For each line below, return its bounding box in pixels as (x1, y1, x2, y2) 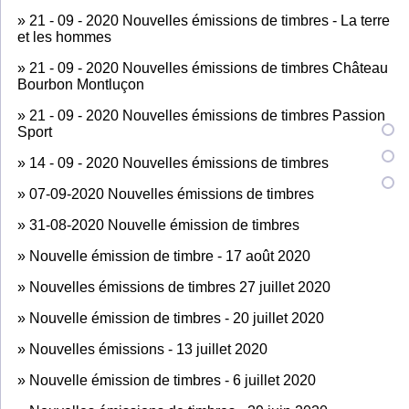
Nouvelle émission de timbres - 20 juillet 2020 (29, 309, 324, 326)
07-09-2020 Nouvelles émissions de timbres (29, 185, 314, 202)
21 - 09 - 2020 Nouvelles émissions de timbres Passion (29, 107, 385, 123)
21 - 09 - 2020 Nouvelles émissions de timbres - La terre (29, 12, 390, 28)
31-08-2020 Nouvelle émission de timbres (29, 216, 299, 233)
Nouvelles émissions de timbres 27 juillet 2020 (29, 278, 330, 295)
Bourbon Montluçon (17, 76, 144, 92)
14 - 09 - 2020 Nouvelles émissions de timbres (29, 154, 329, 171)
